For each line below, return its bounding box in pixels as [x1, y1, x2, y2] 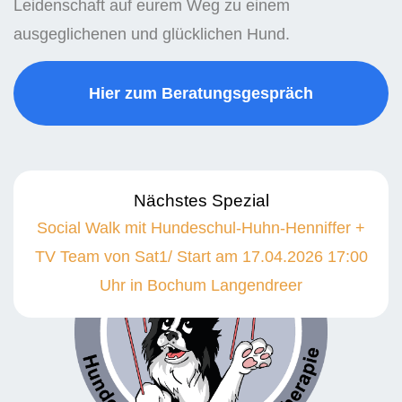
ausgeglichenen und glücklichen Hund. [13, 25, 290, 43]
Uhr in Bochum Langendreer [100, 276, 302, 295]
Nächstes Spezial [133, 191, 269, 211]
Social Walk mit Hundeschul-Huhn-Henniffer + [37, 219, 365, 238]
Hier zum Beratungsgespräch [89, 84, 313, 103]
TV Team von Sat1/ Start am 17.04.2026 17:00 [34, 248, 368, 267]
